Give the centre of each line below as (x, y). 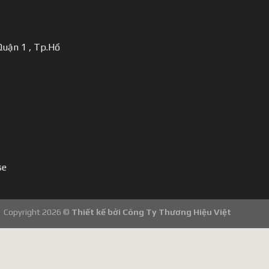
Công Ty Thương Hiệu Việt (177, 212)
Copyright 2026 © (38, 212)
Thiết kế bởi (97, 212)
